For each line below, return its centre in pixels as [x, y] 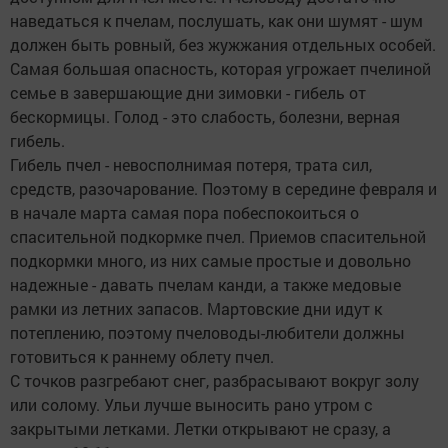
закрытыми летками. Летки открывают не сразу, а [200, 429]
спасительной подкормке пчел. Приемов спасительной [218, 237]
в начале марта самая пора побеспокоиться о [184, 213]
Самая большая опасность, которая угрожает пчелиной [220, 69]
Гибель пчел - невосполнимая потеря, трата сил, [191, 165]
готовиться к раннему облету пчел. [142, 357]
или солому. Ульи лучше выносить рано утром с [191, 405]
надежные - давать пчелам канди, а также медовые [205, 285]
